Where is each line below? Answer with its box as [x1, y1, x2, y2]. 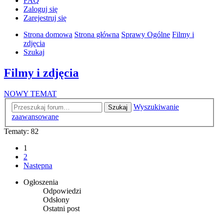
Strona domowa [23, 30, 72, 39]
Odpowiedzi [43, 186, 81, 195]
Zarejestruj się [23, 14, 66, 22]
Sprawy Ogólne [121, 30, 170, 39]
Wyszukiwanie [133, 102, 179, 111]
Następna [23, 161, 52, 170]
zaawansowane [12, 112, 59, 121]
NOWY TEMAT [4, 89, 57, 98]
